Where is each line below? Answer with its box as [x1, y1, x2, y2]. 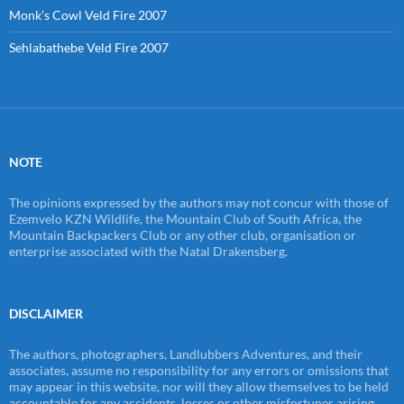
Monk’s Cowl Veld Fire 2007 [9, 6, 167, 23]
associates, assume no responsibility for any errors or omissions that [9, 362, 389, 378]
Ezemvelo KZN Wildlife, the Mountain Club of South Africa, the [9, 210, 362, 226]
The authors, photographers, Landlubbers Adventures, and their [9, 345, 363, 362]
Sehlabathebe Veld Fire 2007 [9, 39, 169, 55]
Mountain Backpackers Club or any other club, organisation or [9, 226, 356, 243]
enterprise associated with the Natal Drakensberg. [9, 243, 288, 259]
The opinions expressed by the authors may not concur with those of [9, 194, 389, 210]
